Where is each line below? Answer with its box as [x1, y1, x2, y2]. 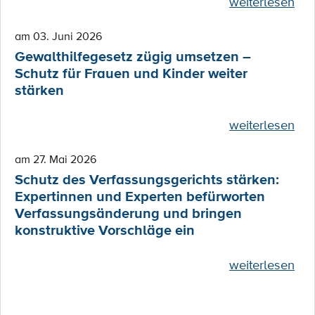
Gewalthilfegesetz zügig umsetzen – [15, 46, 251, 67]
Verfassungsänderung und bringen [15, 203, 242, 224]
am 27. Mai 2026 [15, 151, 96, 167]
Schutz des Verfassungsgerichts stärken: [15, 169, 279, 191]
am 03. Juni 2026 [15, 28, 102, 44]
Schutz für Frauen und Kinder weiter [15, 63, 247, 84]
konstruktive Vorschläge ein [15, 220, 195, 241]
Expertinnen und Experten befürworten [15, 186, 265, 207]
